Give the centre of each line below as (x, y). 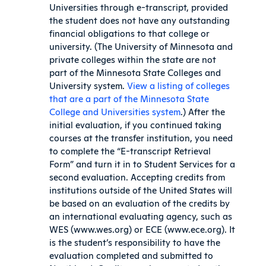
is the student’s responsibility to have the (135, 242)
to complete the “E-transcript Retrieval (130, 151)
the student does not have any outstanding (140, 20)
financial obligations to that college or (130, 33)
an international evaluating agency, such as (141, 216)
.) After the (203, 112)
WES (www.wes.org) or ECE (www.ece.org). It (142, 229)
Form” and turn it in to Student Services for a (142, 164)
